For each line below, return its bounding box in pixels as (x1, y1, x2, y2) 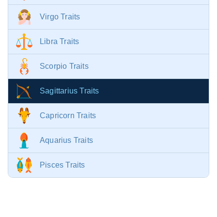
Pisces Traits (40, 161, 85, 170)
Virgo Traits (40, 13, 80, 21)
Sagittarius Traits (40, 87, 99, 95)
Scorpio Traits (40, 62, 89, 71)
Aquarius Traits (40, 136, 93, 145)
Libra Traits (40, 37, 79, 46)
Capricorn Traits (40, 111, 96, 120)
